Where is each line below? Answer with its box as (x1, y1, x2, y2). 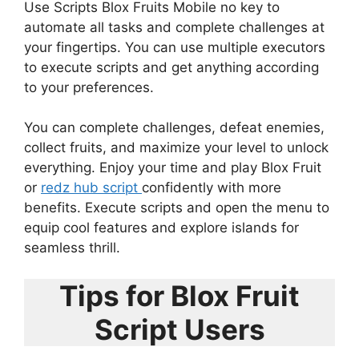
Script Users (94, 312, 265, 346)
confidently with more (142, 179, 281, 196)
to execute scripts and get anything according (24, 58, 319, 75)
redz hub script (41, 179, 142, 196)
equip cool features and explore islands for (24, 220, 299, 236)
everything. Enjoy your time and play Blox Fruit (24, 159, 321, 175)
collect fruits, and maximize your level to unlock (24, 139, 329, 155)
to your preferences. (24, 79, 154, 95)
